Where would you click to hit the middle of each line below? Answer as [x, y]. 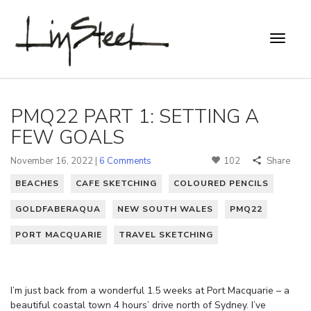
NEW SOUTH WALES [165, 209]
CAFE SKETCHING [116, 183]
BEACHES [37, 183]
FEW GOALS [67, 137]
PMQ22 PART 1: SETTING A [135, 116]
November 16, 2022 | [55, 161]
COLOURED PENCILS [221, 183]
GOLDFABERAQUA [58, 209]
